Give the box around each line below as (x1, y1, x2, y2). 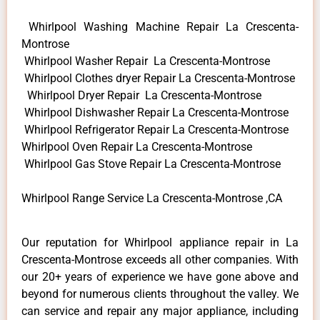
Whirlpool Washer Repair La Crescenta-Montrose (21, 54, 270, 68)
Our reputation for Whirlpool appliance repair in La (21, 235, 299, 249)
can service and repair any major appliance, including (21, 304, 299, 318)
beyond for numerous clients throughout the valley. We (21, 286, 299, 301)
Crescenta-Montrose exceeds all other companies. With (21, 252, 299, 266)
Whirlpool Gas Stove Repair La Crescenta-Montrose (21, 156, 281, 171)
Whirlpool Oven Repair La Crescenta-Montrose (21, 139, 252, 154)
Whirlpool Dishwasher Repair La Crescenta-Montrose (21, 105, 289, 119)
